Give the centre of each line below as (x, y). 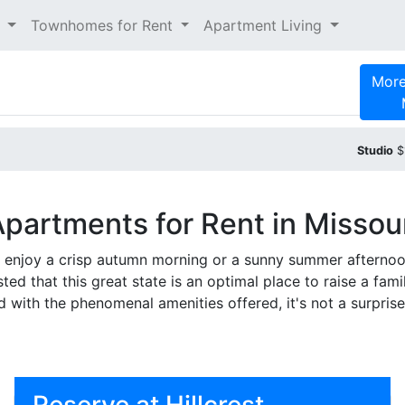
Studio (375, 151)
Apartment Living (265, 25)
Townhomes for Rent (104, 25)
